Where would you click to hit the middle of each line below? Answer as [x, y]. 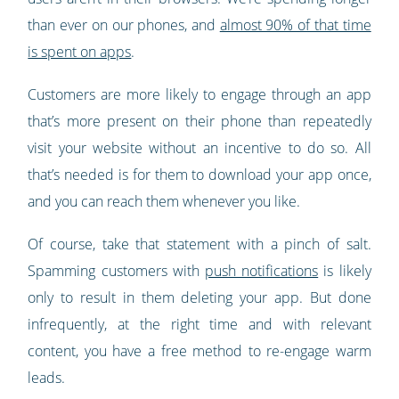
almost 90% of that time [295, 25]
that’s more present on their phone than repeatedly [199, 122]
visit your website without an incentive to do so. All [199, 148]
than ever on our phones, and [124, 25]
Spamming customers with [116, 271]
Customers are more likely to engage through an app [199, 95]
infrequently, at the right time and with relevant [199, 325]
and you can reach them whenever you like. [164, 202]
